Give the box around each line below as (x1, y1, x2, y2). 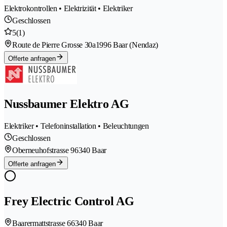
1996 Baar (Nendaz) (95, 40, 158, 49)
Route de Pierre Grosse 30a (12, 40, 96, 49)
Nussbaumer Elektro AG (4, 97, 129, 110)
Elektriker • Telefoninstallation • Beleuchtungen (4, 121, 149, 130)
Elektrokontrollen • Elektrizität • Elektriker (4, 4, 133, 13)
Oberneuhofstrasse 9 (12, 145, 74, 155)
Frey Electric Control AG (4, 195, 134, 208)
